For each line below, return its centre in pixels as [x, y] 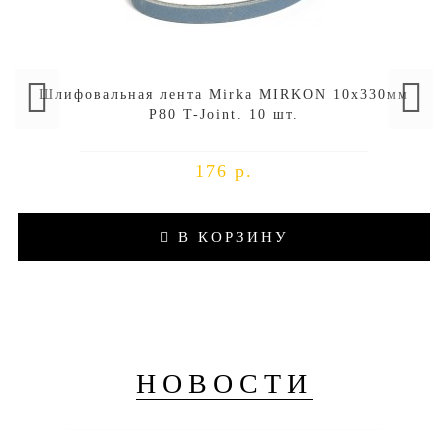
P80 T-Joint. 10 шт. [224, 114]
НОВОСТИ [224, 383]
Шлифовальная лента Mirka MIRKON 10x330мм [224, 94]
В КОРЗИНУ [229, 237]
